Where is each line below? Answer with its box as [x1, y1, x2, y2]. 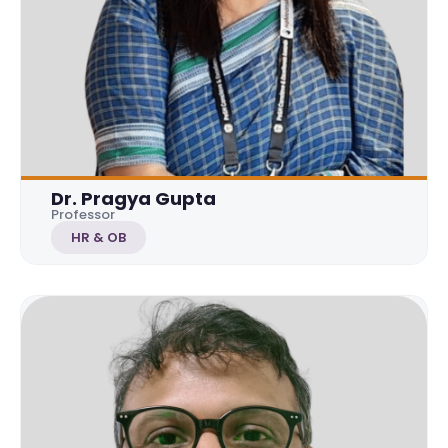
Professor [51, 204, 115, 224]
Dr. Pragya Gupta [51, 185, 216, 211]
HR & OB [71, 227, 126, 247]
